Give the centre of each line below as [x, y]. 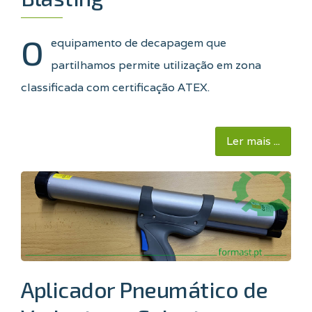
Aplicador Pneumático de [145, 289]
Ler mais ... [253, 141]
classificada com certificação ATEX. [115, 87]
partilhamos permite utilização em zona [156, 65]
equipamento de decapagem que [139, 42]
